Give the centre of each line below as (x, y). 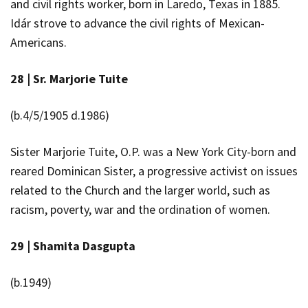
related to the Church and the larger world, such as (140, 190)
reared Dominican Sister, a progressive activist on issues (154, 170)
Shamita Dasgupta (84, 245)
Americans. (38, 42)
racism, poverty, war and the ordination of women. (140, 209)
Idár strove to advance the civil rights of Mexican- (137, 23)
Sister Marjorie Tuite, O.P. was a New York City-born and (153, 151)
